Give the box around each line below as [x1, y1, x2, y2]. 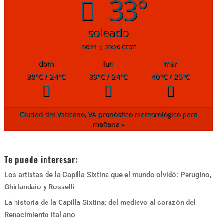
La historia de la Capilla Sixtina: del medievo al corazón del [4, 198, 196, 207]
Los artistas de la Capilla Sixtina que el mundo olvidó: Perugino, [4, 170, 211, 179]
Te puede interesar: [4, 153, 77, 166]
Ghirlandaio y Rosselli [4, 182, 75, 191]
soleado [88, 25, 129, 40]
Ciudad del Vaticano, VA [19, 109, 96, 119]
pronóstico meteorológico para [96, 109, 198, 119]
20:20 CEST [104, 42, 135, 51]
